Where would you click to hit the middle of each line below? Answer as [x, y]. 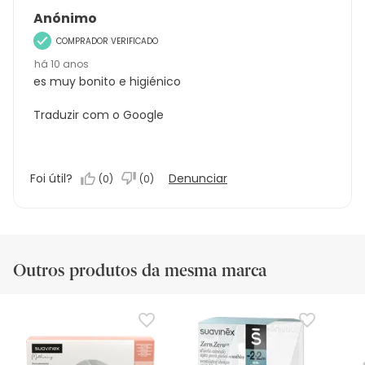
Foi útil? [51, 178]
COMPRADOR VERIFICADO [107, 41]
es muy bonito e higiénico [107, 81]
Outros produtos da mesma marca [140, 270]
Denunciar [198, 178]
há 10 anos [62, 64]
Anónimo [65, 18]
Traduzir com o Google [99, 114]
